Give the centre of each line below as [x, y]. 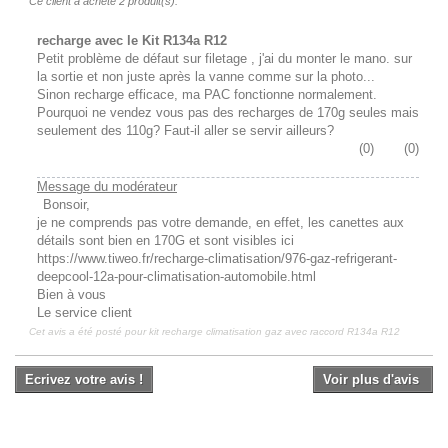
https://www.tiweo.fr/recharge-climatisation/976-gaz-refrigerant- [217, 259]
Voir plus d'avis [373, 380]
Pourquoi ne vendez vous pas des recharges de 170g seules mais [228, 113]
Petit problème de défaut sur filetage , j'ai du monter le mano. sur [224, 59]
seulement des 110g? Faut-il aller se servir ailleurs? [185, 131]
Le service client [84, 313]
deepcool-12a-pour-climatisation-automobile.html [176, 277]
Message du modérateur [107, 187]
